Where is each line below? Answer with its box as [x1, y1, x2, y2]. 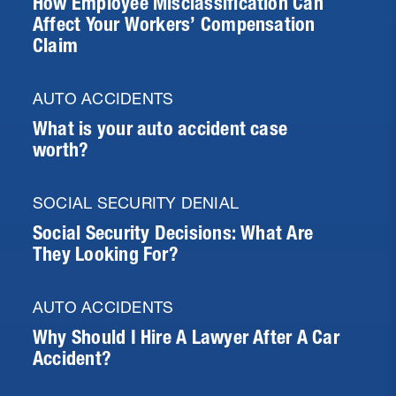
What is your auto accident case [33, 117, 288, 141]
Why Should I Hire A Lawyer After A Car [33, 325, 339, 350]
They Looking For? [33, 242, 179, 267]
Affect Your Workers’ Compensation [33, 12, 316, 37]
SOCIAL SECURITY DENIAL [33, 193, 240, 214]
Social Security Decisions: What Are [33, 221, 314, 246]
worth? [33, 138, 89, 163]
